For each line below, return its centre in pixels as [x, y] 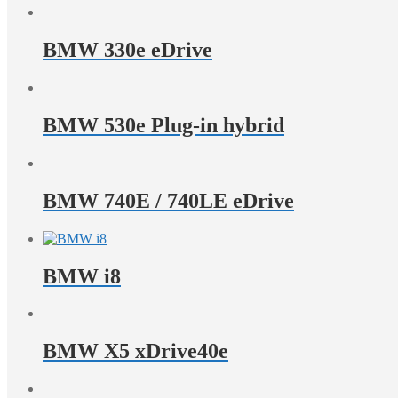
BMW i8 [82, 276]
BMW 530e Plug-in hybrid [163, 125]
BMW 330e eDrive [127, 50]
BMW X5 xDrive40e [135, 351]
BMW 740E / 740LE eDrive [168, 200]
